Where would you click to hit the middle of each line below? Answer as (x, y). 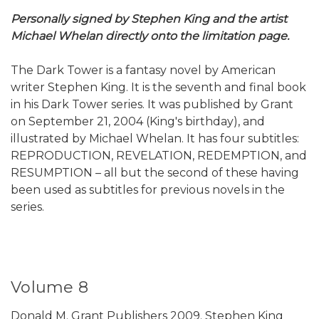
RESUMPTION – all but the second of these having (155, 173)
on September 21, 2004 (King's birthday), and (138, 122)
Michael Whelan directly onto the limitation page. (150, 36)
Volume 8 (49, 288)
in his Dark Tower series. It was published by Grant (152, 105)
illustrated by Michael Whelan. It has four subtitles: (155, 139)
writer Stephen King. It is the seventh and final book (158, 88)
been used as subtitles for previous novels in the (148, 190)
